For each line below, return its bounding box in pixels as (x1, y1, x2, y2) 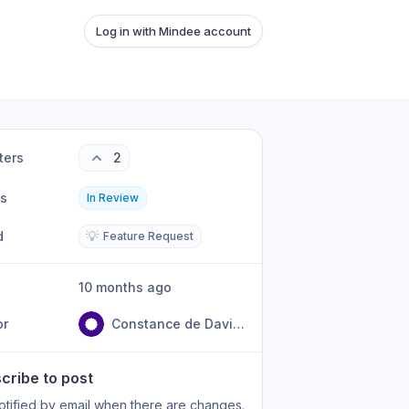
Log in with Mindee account (96, 24, 251, 38)
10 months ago (84, 279, 173, 295)
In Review (87, 191, 140, 204)
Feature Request (103, 229, 194, 243)
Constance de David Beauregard (233, 316, 246, 331)
